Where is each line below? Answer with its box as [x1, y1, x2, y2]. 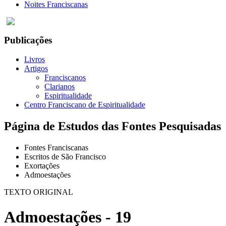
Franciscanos [44, 73, 86, 82]
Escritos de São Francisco [24, 152, 106, 161]
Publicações [4, 34, 52, 45]
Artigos [24, 64, 48, 73]
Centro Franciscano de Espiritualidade [24, 100, 145, 109]
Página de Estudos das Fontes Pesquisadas [4, 120, 221, 133]
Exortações [24, 161, 60, 171]
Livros [24, 55, 45, 64]
